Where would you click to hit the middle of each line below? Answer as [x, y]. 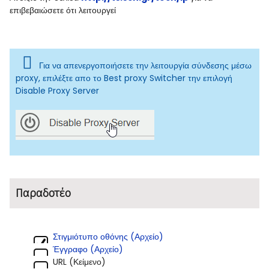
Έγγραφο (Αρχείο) [88, 249]
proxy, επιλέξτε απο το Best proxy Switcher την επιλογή [124, 78]
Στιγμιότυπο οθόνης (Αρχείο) [108, 236]
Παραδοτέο [43, 193]
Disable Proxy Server [57, 90]
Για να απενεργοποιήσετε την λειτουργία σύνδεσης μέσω [146, 65]
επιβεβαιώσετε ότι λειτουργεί [63, 10]
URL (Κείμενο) [79, 261]
